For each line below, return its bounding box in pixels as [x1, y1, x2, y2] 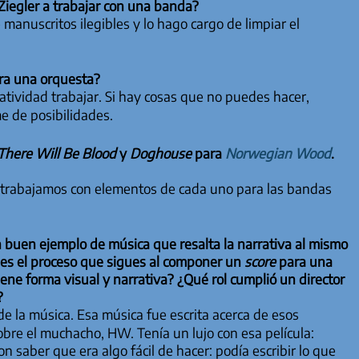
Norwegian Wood [224, 143, 331, 162]
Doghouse [129, 143, 192, 162]
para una [275, 252, 333, 271]
